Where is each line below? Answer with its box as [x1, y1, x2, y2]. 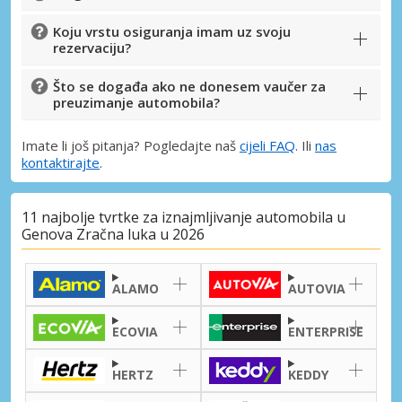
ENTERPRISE [288, 322, 363, 340]
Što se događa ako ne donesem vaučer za [53, 76, 326, 95]
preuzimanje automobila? [53, 92, 220, 111]
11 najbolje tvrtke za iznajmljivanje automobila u [22, 207, 345, 228]
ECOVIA [112, 322, 158, 340]
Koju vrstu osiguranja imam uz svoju [53, 22, 291, 40]
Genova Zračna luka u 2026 [22, 224, 205, 245]
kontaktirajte [22, 153, 100, 171]
